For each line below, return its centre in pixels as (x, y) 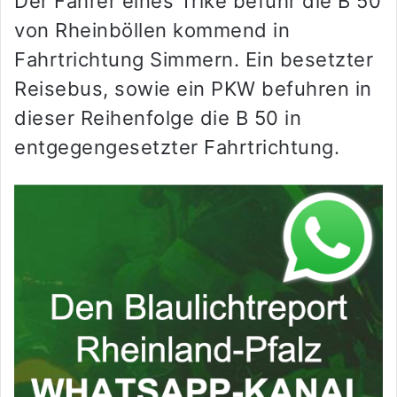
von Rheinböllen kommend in (152, 31)
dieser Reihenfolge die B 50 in (158, 118)
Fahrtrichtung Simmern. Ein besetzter (194, 60)
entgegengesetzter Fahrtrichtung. (177, 148)
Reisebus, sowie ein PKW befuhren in (193, 89)
